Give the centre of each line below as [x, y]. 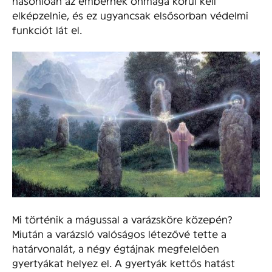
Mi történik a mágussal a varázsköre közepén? [122, 219]
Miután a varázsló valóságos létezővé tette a [119, 234]
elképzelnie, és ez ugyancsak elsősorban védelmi [130, 15]
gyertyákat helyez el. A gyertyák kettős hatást [124, 263]
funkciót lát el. [47, 30]
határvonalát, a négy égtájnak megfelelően [116, 248]
